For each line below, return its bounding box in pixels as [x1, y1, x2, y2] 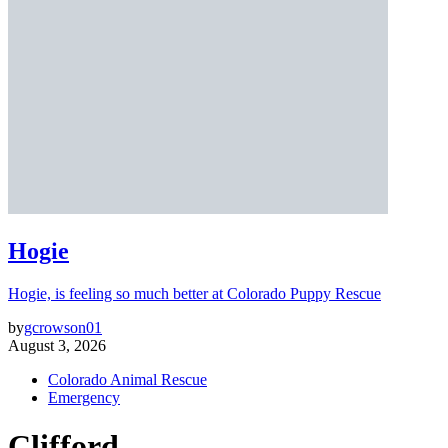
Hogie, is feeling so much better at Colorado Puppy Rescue [8, 284, 381, 302]
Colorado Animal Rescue [48, 370, 207, 388]
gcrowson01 [24, 318, 102, 336]
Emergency [48, 388, 120, 406]
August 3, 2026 [8, 336, 106, 354]
